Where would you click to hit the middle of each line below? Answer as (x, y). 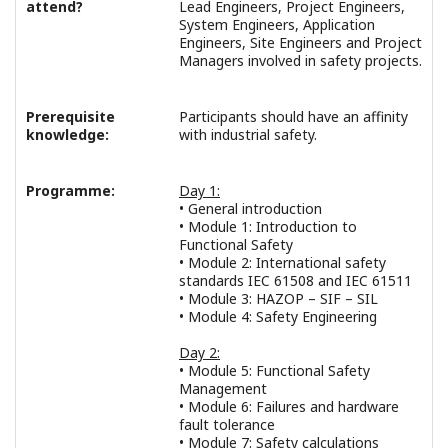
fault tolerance (227, 425)
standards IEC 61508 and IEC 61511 (295, 281)
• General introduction (250, 209)
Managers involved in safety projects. (300, 61)
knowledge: (67, 135)
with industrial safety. (248, 135)
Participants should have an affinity (293, 117)
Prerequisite (70, 117)
